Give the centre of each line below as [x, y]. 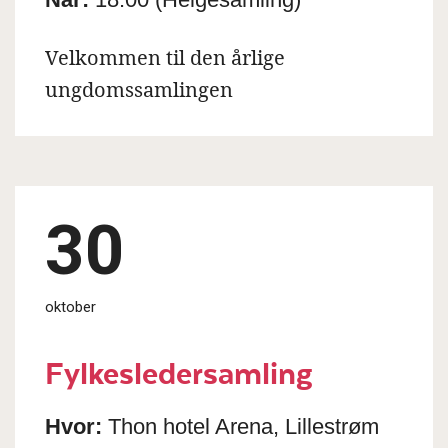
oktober [70, 306]
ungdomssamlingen [139, 89]
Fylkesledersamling [179, 371]
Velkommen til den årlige [165, 57]
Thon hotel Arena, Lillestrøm [240, 426]
